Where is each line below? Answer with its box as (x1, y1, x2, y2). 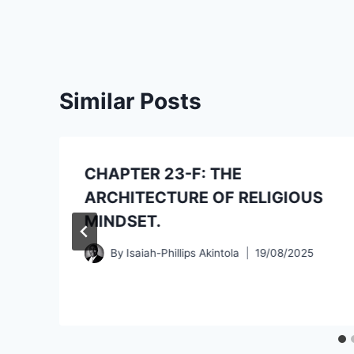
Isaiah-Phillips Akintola (126, 247, 240, 260)
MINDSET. (85, 211, 161, 231)
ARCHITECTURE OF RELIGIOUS (85, 187, 323, 207)
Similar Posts (59, 87, 201, 115)
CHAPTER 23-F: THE (85, 164, 242, 183)
